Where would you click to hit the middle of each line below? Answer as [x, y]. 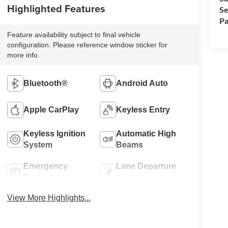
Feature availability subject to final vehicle [74, 34]
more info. [23, 55]
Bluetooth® [45, 83]
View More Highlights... [49, 197]
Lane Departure [146, 166]
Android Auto [142, 83]
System [38, 145]
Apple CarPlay [51, 109]
